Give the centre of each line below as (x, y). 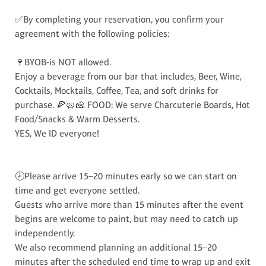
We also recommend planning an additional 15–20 (116, 247)
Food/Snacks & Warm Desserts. (77, 119)
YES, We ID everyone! (57, 133)
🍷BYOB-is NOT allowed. (63, 62)
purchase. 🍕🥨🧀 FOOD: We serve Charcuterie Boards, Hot (133, 104)
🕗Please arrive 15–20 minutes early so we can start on (126, 176)
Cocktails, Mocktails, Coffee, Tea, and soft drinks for (117, 90)
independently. (45, 233)
